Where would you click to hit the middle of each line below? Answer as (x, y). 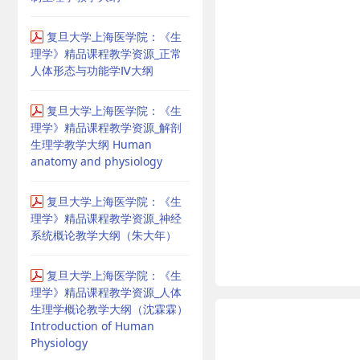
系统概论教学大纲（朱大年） (104, 235)
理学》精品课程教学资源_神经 (106, 218)
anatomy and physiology (96, 161)
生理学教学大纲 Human (91, 144)
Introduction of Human (92, 326)
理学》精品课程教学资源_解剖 (106, 127)
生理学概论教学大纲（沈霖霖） (109, 309)
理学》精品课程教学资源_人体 (106, 292)
